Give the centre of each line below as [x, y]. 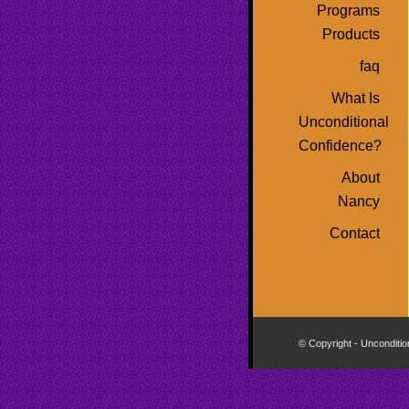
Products [351, 34]
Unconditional [344, 122]
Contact [355, 233]
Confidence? [340, 146]
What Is [356, 98]
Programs [348, 10]
